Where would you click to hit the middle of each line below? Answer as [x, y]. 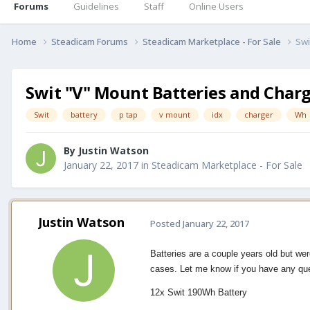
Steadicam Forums [91, 41]
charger [259, 114]
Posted [166, 223]
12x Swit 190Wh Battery [199, 293]
